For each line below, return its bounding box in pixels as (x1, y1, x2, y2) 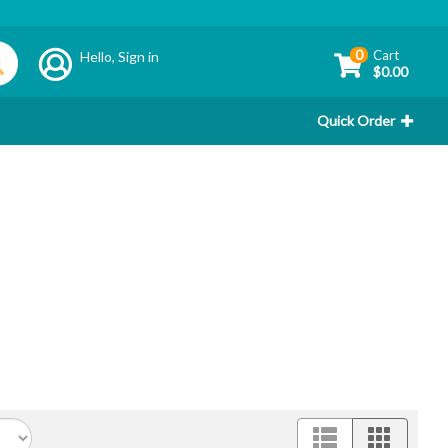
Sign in (118, 47, 160, 65)
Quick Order (317, 112, 395, 129)
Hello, (80, 47, 119, 65)
